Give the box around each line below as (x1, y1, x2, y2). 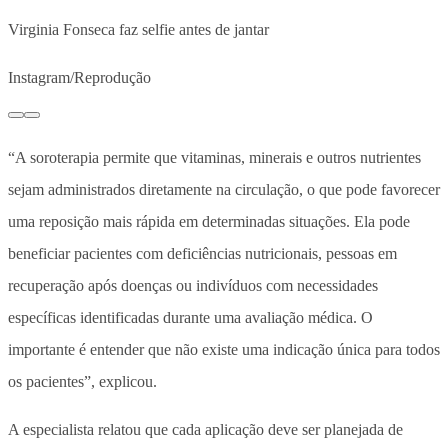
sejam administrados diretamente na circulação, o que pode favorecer (8, 180, 440, 198)
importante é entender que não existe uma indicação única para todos (8, 340, 440, 358)
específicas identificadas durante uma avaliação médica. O (8, 308, 373, 326)
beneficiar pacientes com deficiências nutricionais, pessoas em (8, 244, 397, 262)
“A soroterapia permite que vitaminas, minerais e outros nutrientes (8, 148, 421, 166)
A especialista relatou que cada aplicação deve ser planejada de (8, 420, 403, 438)
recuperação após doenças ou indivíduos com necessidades (8, 276, 378, 294)
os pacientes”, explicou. (8, 372, 157, 390)
